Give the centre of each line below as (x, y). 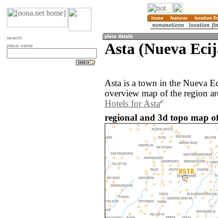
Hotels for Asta (132, 104)
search (14, 38)
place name (20, 45)
